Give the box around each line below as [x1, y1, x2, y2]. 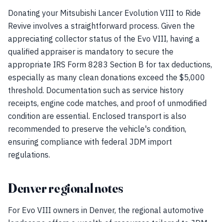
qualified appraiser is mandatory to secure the [8, 47, 173, 56]
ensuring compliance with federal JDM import [8, 137, 172, 147]
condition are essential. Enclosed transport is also [8, 111, 186, 121]
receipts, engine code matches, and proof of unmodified [8, 98, 207, 108]
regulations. [8, 150, 50, 160]
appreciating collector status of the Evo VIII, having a [8, 34, 200, 44]
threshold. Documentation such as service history [8, 85, 184, 95]
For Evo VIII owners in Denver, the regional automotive [8, 205, 204, 215]
